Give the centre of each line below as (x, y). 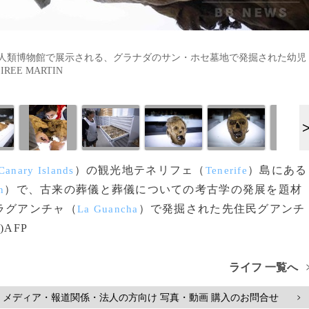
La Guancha (108, 209)
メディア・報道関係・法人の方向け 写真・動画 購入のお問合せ (141, 297)
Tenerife (226, 170)
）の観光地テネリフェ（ (140, 170)
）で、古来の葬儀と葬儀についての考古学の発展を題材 (153, 189)
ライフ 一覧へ (264, 267)
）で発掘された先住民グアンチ (222, 209)
